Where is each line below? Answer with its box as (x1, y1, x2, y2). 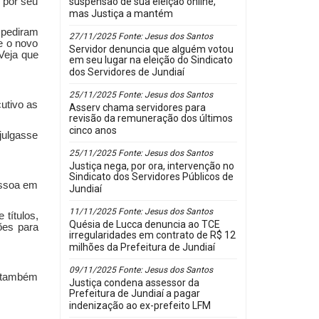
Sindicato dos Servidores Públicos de (68, 171, 234, 185)
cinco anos (68, 125, 117, 139)
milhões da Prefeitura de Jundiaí (68, 241, 215, 256)
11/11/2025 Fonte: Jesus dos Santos (68, 206, 213, 216)
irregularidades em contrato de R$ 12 (68, 229, 236, 244)
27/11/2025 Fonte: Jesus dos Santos (68, 31, 213, 41)
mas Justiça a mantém (68, 8, 173, 22)
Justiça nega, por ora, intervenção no (68, 160, 234, 172)
